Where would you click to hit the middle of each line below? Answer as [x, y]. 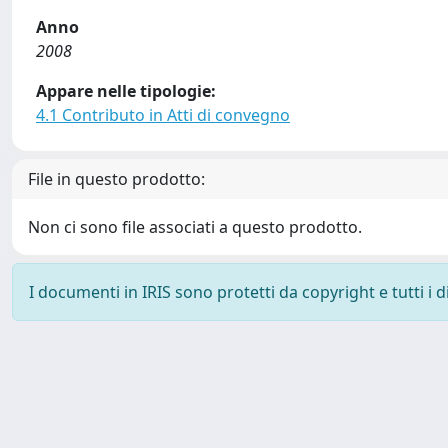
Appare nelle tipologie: [126, 91]
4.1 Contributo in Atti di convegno [163, 115]
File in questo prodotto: [116, 179]
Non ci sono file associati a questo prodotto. [195, 227]
